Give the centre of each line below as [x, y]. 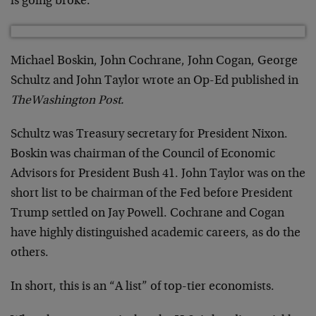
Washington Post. [77, 101]
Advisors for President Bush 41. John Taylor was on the [158, 174]
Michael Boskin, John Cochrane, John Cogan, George [154, 61]
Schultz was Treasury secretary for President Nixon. [149, 134]
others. [30, 253]
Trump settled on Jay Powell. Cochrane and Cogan [147, 213]
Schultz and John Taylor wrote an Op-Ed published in [154, 81]
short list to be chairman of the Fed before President [152, 194]
